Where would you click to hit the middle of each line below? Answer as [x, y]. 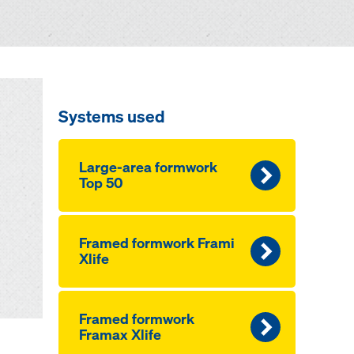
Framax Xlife [120, 335]
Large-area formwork [148, 167]
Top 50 [101, 183]
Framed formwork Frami [156, 243]
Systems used [111, 116]
